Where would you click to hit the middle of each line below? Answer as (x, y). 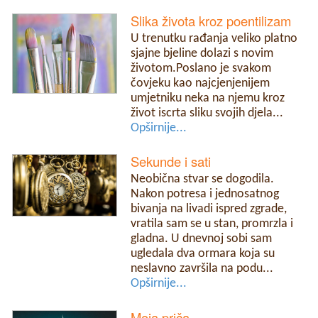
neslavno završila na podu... (202, 269)
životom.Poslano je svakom (201, 69)
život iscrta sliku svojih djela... (207, 114)
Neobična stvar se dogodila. (203, 180)
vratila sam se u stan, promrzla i (212, 224)
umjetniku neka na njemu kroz (208, 99)
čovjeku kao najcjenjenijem (201, 84)
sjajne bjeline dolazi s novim (202, 54)
